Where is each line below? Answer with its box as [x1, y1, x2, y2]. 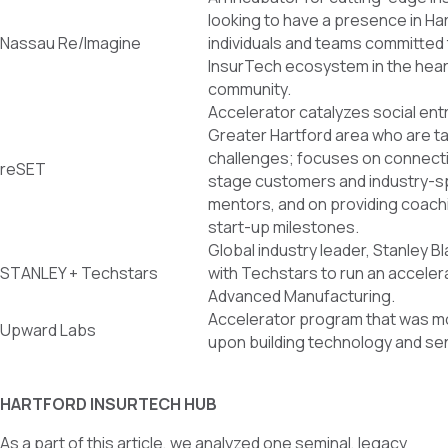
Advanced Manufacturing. [208, 285, 395, 308]
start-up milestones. [208, 216, 359, 239]
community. [208, 78, 291, 101]
